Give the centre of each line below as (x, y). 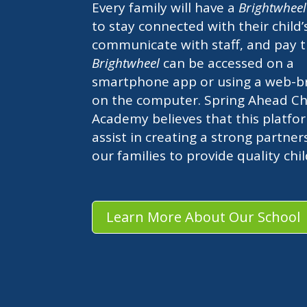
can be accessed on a (229, 63)
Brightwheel (128, 63)
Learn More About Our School (204, 217)
